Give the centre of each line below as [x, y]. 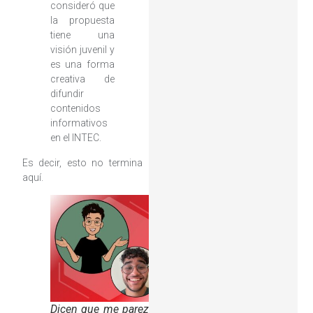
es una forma [82, 65]
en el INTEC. [75, 138]
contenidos [75, 109]
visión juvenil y [82, 50]
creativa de [82, 79]
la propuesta [82, 21]
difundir [67, 94]
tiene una [82, 35]
